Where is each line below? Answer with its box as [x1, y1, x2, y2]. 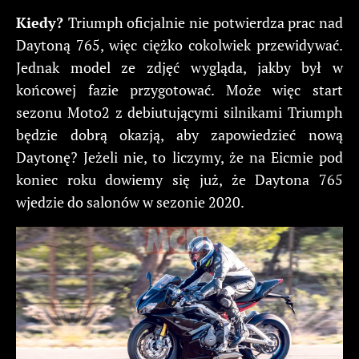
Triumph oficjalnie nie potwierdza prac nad [67, 13, 344, 33]
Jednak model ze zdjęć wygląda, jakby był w [16, 58, 343, 78]
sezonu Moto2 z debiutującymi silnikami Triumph [16, 103, 343, 123]
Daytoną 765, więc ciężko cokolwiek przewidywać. [16, 35, 343, 55]
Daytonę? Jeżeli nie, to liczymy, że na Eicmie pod [16, 147, 343, 167]
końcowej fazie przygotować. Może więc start [16, 80, 343, 100]
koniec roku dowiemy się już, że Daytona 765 [16, 170, 343, 190]
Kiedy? [16, 13, 68, 33]
